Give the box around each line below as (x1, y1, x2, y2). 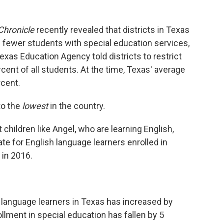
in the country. (48, 100, 105, 111)
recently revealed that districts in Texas (36, 24, 190, 35)
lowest (22, 100, 48, 111)
